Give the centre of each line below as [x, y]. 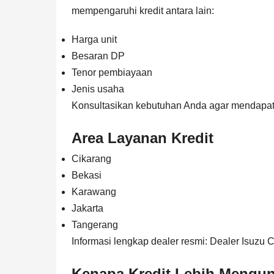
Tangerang [95, 224]
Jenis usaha [98, 89]
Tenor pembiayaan [112, 72]
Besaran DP [98, 56]
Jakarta [87, 208]
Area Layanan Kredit [143, 138]
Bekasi [87, 175]
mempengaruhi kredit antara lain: [143, 10]
